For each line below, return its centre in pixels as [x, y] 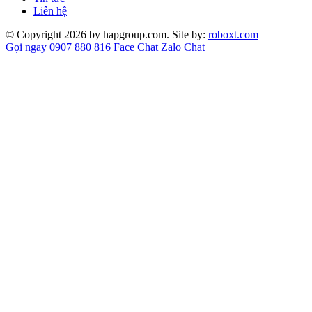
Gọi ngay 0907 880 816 [58, 47]
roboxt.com [233, 34]
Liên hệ [50, 10]
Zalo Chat [183, 47]
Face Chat [136, 47]
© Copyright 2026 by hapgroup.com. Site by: [107, 34]
